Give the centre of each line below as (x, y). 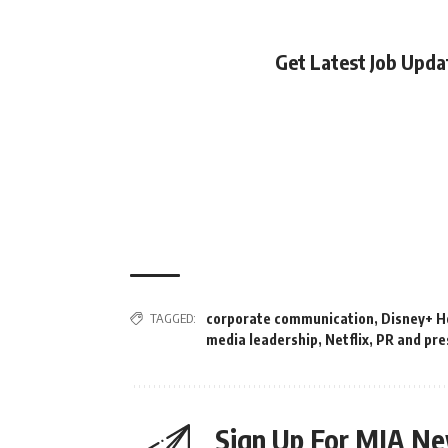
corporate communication (290, 319)
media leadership (262, 340)
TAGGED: (173, 318)
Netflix (347, 340)
